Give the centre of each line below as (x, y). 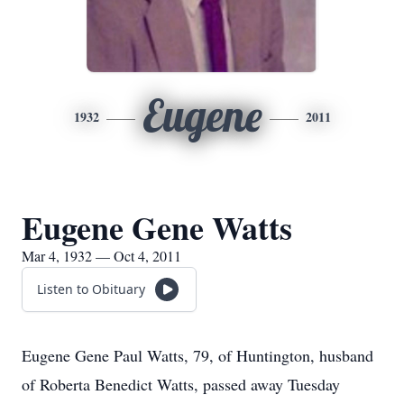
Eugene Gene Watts (157, 227)
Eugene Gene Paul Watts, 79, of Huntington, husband (197, 355)
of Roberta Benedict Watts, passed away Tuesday (181, 384)
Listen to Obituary (91, 289)
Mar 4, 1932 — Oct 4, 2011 (101, 256)
